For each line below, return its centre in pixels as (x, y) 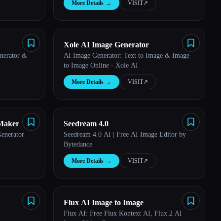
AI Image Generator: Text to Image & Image (127, 55)
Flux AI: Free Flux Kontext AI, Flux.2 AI (123, 213)
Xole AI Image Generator (106, 45)
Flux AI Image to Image (104, 203)
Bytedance (78, 144)
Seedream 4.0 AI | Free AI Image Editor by (125, 134)
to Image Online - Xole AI (101, 65)
